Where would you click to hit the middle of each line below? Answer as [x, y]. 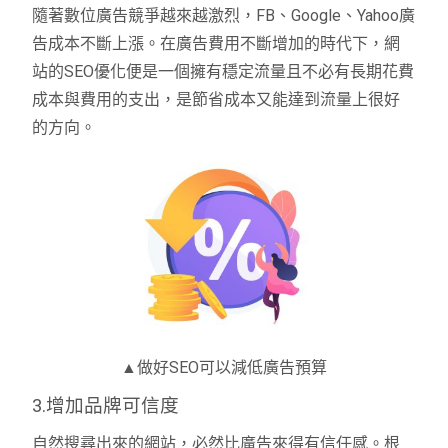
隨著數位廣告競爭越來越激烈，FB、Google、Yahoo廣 [224, 16]
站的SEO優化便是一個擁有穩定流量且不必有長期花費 [223, 72]
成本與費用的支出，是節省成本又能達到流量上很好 [216, 100]
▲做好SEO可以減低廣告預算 [224, 367]
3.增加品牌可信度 [106, 405]
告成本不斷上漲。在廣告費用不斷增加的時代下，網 [216, 44]
